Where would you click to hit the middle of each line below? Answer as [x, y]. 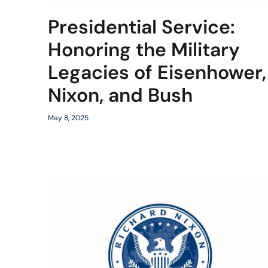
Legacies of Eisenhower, [157, 72]
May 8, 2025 [68, 118]
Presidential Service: [141, 27]
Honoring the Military [144, 49]
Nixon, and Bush [120, 95]
